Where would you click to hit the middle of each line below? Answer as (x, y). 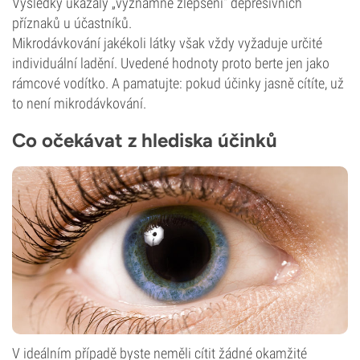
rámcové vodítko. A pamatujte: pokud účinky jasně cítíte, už (178, 83)
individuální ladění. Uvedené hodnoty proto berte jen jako (171, 63)
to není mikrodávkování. (79, 103)
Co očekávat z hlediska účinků (145, 140)
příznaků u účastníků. (72, 23)
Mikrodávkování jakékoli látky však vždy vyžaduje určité (167, 43)
